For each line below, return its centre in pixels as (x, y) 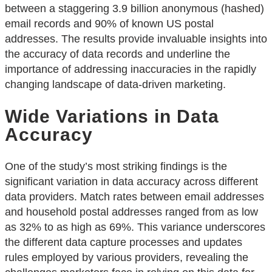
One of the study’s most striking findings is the (116, 167)
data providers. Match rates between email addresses (134, 197)
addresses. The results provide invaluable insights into (136, 39)
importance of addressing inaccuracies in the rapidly (131, 70)
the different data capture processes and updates (124, 243)
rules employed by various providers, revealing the (127, 258)
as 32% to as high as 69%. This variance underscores (135, 227)
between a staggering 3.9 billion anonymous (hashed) (134, 9)
